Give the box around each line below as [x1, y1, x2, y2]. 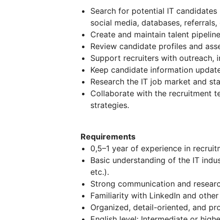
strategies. [90, 100, 129, 110]
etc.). [90, 167, 109, 177]
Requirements [81, 132, 136, 141]
